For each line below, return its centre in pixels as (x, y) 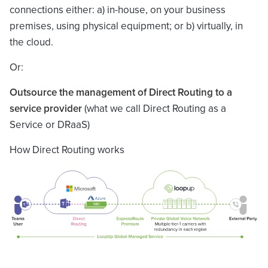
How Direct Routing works (67, 150)
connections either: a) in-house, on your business (118, 10)
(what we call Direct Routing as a (154, 108)
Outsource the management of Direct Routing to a (121, 92)
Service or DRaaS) (50, 124)
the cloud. (31, 42)
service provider (46, 108)
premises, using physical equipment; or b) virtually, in (126, 26)
